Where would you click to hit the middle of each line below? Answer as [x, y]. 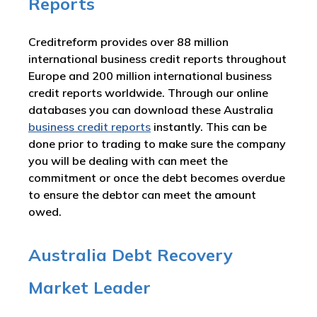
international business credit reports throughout [157, 59]
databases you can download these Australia [151, 110]
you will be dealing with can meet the [128, 161]
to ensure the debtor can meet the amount [142, 195]
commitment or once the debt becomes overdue [157, 178]
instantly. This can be [209, 127]
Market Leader [90, 287]
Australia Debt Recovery [131, 255]
